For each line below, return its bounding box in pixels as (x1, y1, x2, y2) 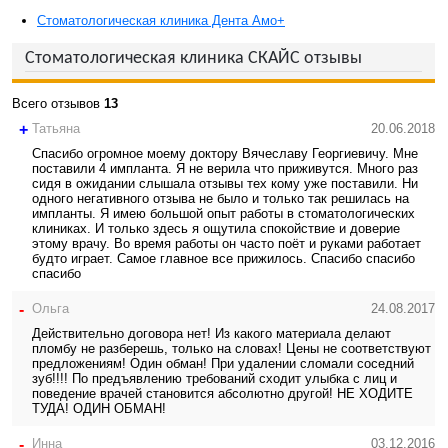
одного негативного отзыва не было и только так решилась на (32, 191, 409, 207)
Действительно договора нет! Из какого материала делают (32, 326, 391, 342)
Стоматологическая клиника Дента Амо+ (37, 12, 285, 28)
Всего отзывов (12, 96, 104, 112)
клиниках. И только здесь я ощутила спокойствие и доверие (32, 221, 400, 237)
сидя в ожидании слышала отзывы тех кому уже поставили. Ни (32, 176, 418, 192)
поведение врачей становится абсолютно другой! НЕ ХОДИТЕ (32, 386, 413, 402)
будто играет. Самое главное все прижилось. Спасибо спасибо (32, 251, 415, 267)
